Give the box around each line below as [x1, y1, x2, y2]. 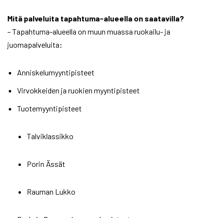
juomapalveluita [7, 40, 59, 50]
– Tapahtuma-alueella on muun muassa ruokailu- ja [7, 27, 170, 36]
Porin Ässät [27, 159, 65, 169]
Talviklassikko [27, 131, 73, 141]
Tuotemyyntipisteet [17, 104, 82, 113]
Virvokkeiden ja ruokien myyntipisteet [17, 86, 140, 95]
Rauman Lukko [27, 187, 75, 197]
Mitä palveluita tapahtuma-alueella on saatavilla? [7, 14, 184, 23]
